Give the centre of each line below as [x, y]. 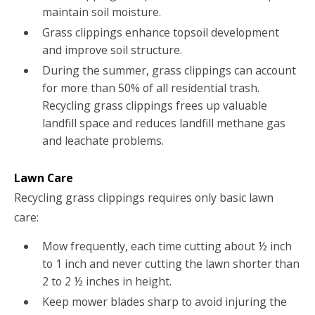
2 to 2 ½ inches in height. [107, 282]
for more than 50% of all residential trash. [150, 88]
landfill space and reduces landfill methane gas [163, 123]
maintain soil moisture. [101, 12]
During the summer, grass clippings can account [169, 71]
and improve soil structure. [113, 50]
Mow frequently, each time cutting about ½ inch [167, 246]
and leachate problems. [104, 141]
